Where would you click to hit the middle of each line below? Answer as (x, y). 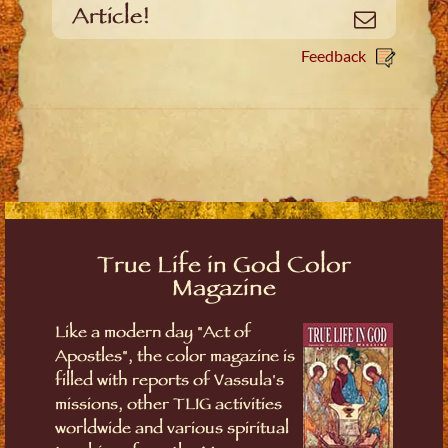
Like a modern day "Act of (153, 334)
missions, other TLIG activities (168, 406)
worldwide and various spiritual (172, 430)
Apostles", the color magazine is (175, 358)
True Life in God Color (224, 267)
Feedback (333, 55)
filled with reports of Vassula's (169, 382)
